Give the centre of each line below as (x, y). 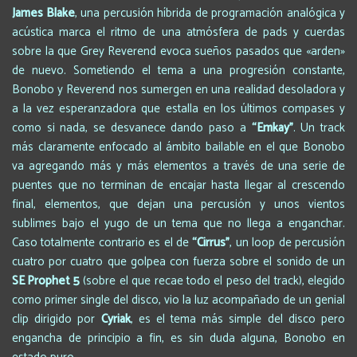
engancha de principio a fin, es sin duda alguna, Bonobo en (178, 338)
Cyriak (116, 319)
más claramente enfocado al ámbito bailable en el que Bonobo (178, 147)
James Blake (43, 13)
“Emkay (270, 127)
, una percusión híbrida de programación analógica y (210, 13)
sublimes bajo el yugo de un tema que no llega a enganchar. (178, 223)
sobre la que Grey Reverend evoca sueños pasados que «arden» (178, 51)
